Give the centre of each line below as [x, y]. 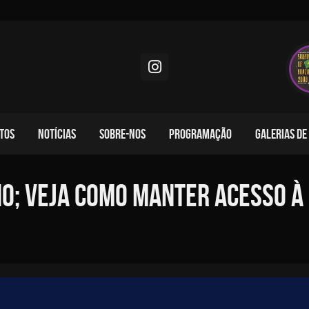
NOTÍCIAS [57, 134]
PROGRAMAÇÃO [200, 134]
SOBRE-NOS [122, 134]
